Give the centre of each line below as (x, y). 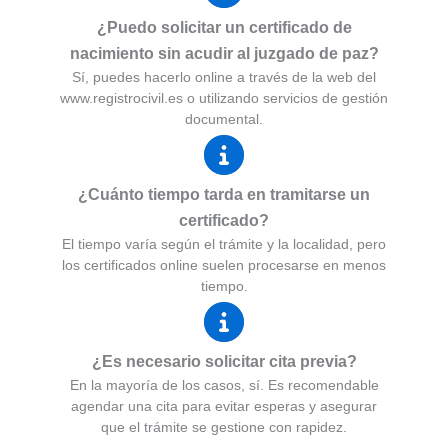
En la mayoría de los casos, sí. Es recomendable (224, 385)
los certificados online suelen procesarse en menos (224, 265)
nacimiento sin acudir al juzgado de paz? (224, 54)
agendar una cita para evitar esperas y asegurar (224, 406)
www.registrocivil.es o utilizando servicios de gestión (224, 98)
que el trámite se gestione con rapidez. (224, 427)
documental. (224, 119)
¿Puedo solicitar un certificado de (224, 28)
